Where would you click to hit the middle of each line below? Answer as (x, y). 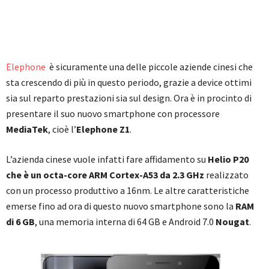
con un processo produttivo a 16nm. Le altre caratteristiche (128, 190)
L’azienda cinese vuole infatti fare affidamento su (107, 159)
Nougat (232, 221)
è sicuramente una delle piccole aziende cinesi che (149, 66)
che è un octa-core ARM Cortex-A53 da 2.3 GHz (105, 174)
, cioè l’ (62, 129)
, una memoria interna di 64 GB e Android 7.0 (125, 221)
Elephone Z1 (103, 129)
